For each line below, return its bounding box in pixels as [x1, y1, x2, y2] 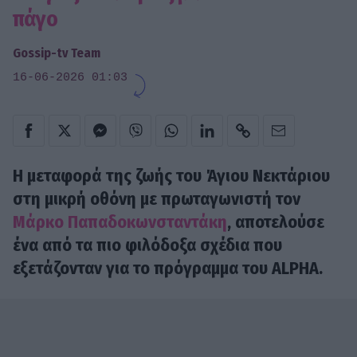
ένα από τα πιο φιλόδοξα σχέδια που [13, 234, 282, 257]
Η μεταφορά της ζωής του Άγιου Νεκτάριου [13, 165, 330, 187]
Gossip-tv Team [13, 45, 100, 61]
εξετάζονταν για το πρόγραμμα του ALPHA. [13, 257, 323, 280]
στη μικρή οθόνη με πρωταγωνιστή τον [13, 188, 300, 210]
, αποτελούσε [227, 211, 324, 233]
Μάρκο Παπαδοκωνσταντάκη [13, 211, 227, 233]
